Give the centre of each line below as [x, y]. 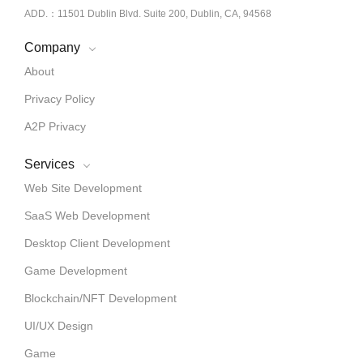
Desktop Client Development [97, 243]
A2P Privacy [55, 127]
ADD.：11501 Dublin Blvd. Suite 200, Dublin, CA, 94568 [148, 14]
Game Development [76, 271]
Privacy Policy [60, 99]
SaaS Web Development [87, 216]
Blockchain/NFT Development [100, 299]
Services [49, 164]
